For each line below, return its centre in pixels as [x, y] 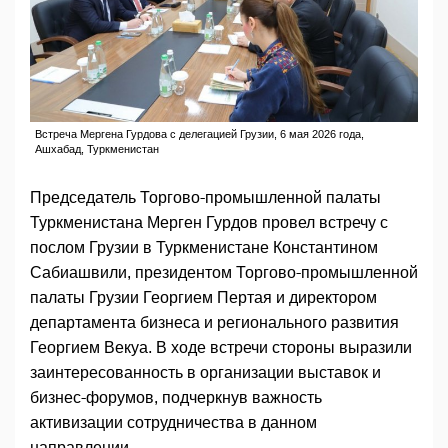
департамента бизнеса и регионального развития [214, 323]
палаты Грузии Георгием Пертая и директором [203, 298]
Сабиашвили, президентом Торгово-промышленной [224, 273]
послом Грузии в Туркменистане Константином [204, 248]
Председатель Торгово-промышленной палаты [205, 198]
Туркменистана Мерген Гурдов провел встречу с [209, 223]
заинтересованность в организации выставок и [205, 373]
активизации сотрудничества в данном [173, 423]
